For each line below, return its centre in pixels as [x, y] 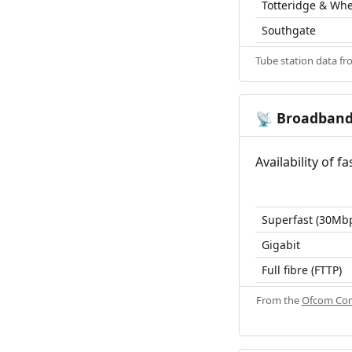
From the [279, 301]
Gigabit [281, 245]
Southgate [289, 31]
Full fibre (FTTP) [302, 270]
